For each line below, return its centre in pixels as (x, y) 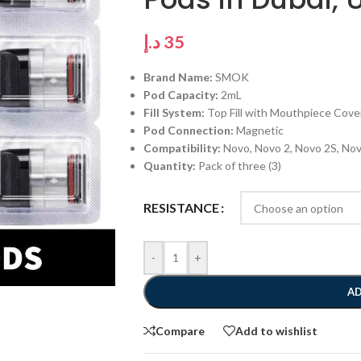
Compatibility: (182, 148)
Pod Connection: (188, 130)
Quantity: (169, 166)
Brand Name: (178, 77)
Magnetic (258, 130)
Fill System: (174, 112)
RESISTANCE (181, 208)
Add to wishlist (276, 330)
